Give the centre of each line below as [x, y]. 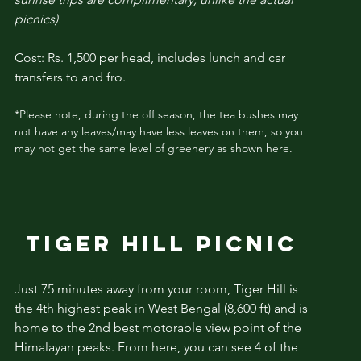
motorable [172, 327]
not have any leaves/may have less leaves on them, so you [158, 131]
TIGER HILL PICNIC [162, 243]
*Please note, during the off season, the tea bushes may [156, 114]
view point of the [251, 327]
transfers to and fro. [70, 77]
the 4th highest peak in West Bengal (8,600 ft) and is [161, 308]
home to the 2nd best [78, 327]
